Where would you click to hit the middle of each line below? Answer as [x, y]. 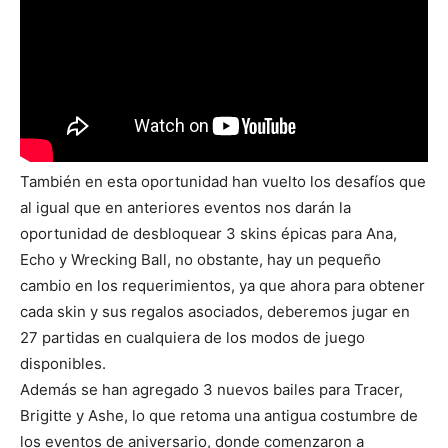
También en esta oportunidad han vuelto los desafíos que [223, 182]
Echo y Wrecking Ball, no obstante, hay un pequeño [200, 260]
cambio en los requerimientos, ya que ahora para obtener [222, 286]
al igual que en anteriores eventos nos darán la [185, 208]
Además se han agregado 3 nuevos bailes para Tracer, [211, 390]
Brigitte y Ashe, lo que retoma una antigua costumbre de [219, 416]
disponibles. [63, 364]
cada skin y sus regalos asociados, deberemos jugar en [215, 312]
